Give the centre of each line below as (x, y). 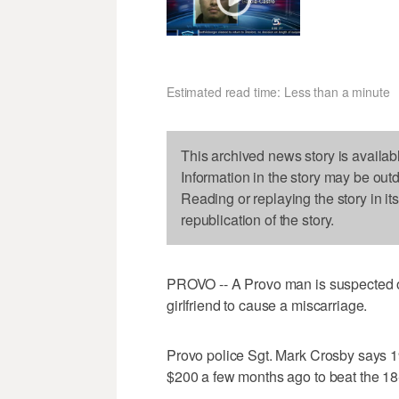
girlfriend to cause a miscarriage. (267, 305)
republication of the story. (258, 219)
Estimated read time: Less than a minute (278, 91)
